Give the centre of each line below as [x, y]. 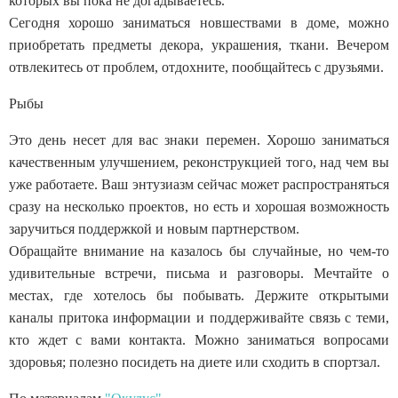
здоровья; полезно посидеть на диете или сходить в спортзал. [195, 362]
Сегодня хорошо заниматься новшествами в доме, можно [199, 22]
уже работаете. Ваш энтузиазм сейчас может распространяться [199, 184]
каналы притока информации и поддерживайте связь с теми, [199, 317]
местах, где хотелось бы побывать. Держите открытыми [199, 295]
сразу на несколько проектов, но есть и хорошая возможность [199, 206]
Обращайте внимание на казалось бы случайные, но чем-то [199, 251]
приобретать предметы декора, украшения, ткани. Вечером [199, 44]
